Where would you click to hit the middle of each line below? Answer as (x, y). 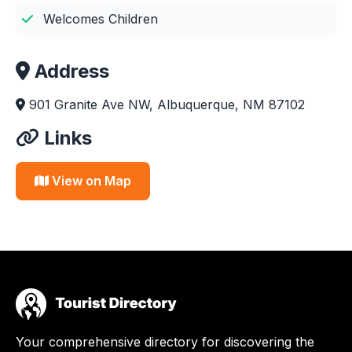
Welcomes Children (99, 18)
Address (70, 71)
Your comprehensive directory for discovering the (165, 341)
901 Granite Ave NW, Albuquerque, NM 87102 (165, 104)
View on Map (90, 180)
